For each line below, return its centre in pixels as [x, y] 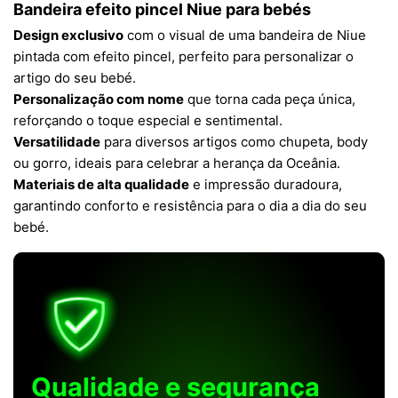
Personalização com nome [99, 99]
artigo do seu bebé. [75, 78]
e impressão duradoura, [266, 184]
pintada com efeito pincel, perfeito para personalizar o [183, 56]
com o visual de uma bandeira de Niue [245, 35]
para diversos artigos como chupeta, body [234, 142]
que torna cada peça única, [270, 99]
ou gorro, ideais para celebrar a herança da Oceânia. [177, 163]
